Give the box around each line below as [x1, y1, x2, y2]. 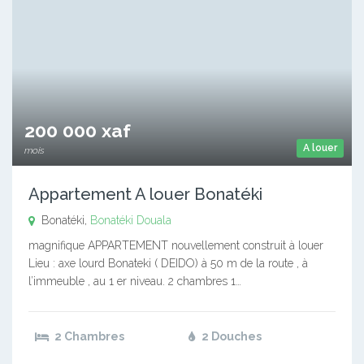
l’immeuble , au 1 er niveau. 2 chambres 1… [28, 274, 241, 288]
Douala [136, 213, 171, 227]
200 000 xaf [24, 119, 131, 141]
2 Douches [199, 329, 262, 343]
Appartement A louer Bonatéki [28, 184, 262, 204]
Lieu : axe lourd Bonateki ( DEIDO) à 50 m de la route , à [28, 256, 308, 270]
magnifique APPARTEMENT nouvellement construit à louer [28, 238, 323, 252]
